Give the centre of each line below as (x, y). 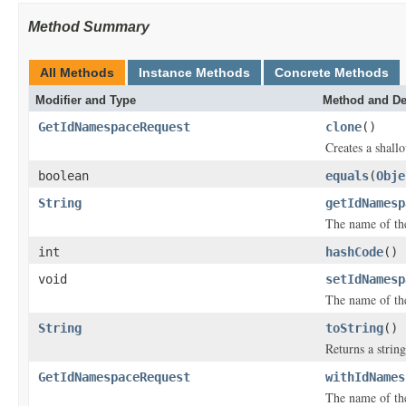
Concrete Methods (332, 72)
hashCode (354, 252)
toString (354, 328)
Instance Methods (194, 72)
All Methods (77, 72)
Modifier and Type (86, 100)
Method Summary (89, 27)
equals (347, 176)
